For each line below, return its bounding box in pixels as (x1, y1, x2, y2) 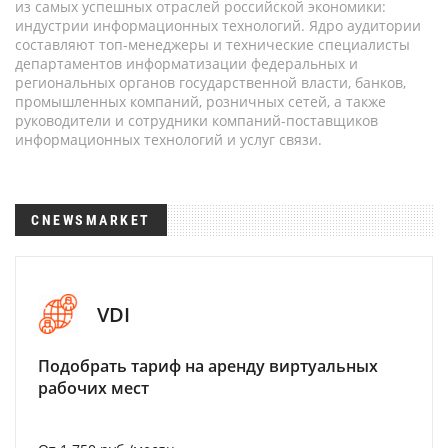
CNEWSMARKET (31, 212, 151, 228)
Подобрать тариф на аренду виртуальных (38, 355, 378, 377)
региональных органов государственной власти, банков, (15, 73, 406, 92)
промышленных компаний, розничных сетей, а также (15, 92, 386, 111)
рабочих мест (38, 377, 149, 399)
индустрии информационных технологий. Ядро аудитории (15, 16, 421, 35)
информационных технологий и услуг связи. (15, 130, 322, 149)
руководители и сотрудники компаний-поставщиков (15, 111, 378, 130)
